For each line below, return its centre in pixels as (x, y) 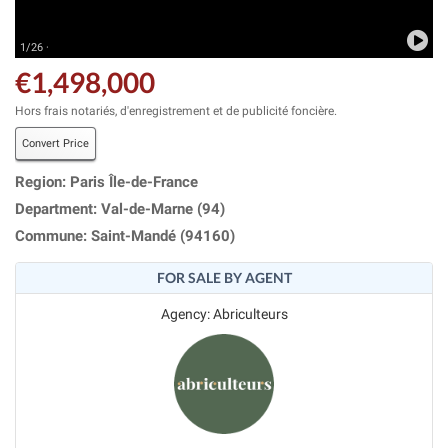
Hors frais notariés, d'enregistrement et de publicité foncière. (176, 110)
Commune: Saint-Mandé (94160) (125, 235)
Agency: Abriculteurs (224, 313)
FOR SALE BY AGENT (224, 277)
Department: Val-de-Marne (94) (120, 208)
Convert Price (55, 143)
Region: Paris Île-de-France (106, 181)
